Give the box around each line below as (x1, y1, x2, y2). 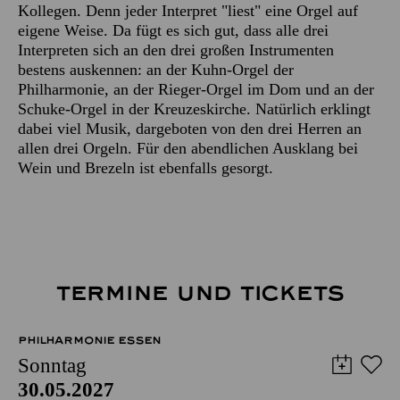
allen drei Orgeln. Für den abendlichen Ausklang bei (18, 138, 358, 157)
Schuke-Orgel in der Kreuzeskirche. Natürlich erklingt (18, 99, 371, 118)
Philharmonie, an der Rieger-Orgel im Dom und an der (18, 79, 374, 98)
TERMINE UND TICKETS (54, 279, 346, 306)
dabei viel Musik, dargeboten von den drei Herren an (18, 119, 362, 137)
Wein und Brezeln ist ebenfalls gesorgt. (18, 158, 273, 177)
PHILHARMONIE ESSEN (18, 333, 161, 346)
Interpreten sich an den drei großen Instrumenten (18, 40, 334, 59)
